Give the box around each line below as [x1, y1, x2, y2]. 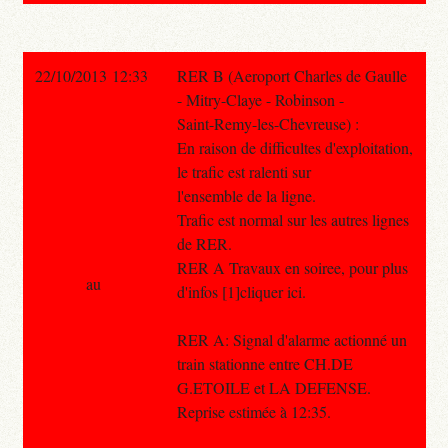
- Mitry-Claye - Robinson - [176, 88, 344, 110]
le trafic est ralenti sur [176, 160, 311, 182]
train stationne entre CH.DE [176, 352, 353, 374]
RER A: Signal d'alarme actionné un [176, 328, 407, 350]
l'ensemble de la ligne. [176, 184, 316, 206]
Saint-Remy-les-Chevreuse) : [176, 112, 359, 134]
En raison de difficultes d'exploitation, [176, 136, 413, 158]
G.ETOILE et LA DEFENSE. [176, 376, 371, 398]
